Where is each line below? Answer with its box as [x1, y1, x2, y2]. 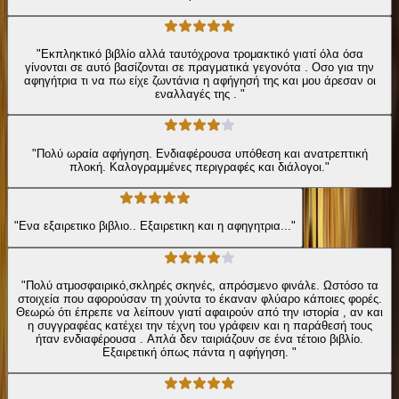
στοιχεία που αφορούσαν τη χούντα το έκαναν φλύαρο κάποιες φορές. [17, 291, 382, 305]
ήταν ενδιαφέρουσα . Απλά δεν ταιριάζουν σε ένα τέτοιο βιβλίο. [36, 331, 363, 346]
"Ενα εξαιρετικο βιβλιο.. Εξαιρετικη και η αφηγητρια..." [14, 219, 296, 233]
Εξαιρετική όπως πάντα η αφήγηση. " [102, 345, 297, 359]
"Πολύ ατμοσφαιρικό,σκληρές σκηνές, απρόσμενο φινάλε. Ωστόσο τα [20, 278, 379, 292]
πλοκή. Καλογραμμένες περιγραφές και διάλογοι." [69, 159, 330, 174]
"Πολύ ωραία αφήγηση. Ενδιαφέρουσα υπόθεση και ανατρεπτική [31, 146, 368, 160]
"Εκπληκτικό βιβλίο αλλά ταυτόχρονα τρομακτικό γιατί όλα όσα [36, 46, 363, 61]
